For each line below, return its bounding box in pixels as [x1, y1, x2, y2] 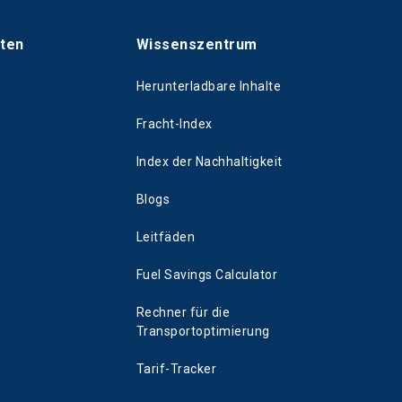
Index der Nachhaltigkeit [136, 154, 283, 170]
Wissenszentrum [136, 36, 258, 54]
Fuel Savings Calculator [136, 267, 278, 283]
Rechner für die [136, 305, 231, 320]
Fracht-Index [136, 117, 213, 132]
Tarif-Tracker [136, 362, 217, 377]
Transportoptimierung [136, 324, 270, 339]
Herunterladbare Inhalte [136, 79, 282, 94]
